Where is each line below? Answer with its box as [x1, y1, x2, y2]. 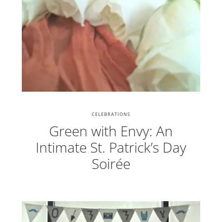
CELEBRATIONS [91, 111, 130, 117]
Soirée [91, 154, 130, 173]
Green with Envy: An [49, 121, 173, 140]
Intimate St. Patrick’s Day [35, 137, 186, 157]
